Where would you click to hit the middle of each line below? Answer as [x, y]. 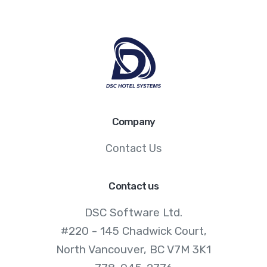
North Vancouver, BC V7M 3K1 [133, 249]
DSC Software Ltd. [133, 212]
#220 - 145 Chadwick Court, [133, 231]
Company [133, 121]
